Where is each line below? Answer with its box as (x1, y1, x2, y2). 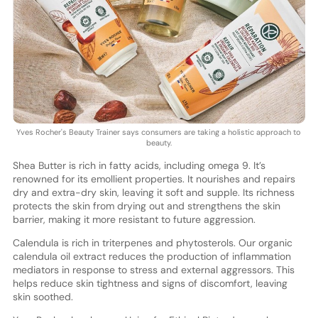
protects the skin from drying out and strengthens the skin (12, 199, 280, 213)
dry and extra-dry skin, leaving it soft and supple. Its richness (12, 186, 295, 199)
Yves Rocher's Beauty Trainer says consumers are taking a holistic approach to (16, 127, 302, 138)
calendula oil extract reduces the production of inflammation (12, 250, 291, 263)
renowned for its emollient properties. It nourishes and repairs (12, 172, 295, 186)
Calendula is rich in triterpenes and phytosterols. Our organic (12, 236, 292, 250)
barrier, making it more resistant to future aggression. (12, 213, 256, 226)
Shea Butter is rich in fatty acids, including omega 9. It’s (12, 159, 265, 172)
